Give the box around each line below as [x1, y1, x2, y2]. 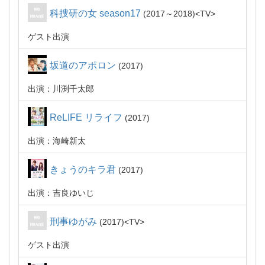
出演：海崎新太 [28, 136, 86, 146]
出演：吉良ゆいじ [28, 188, 94, 198]
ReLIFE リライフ [50, 112, 122, 122]
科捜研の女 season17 [50, 8, 141, 18]
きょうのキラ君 [50, 164, 116, 174]
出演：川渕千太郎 [28, 84, 94, 93]
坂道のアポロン [50, 60, 116, 70]
